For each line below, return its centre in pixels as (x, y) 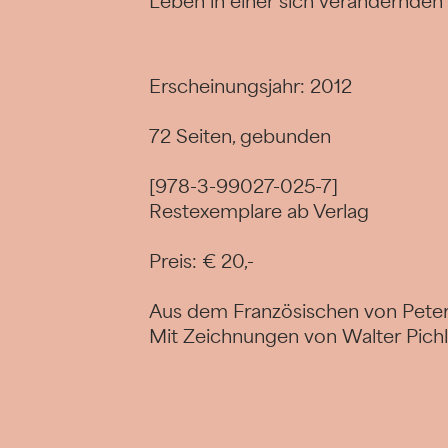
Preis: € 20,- (202, 261)
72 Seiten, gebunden (240, 136)
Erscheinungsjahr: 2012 (251, 86)
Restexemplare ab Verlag (259, 211)
